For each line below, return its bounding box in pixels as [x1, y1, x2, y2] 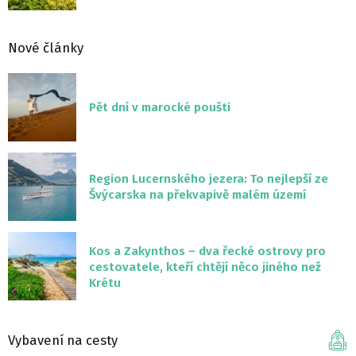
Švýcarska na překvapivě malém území [89, 188, 306, 203]
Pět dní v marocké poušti [89, 100, 230, 115]
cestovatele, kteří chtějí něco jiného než [89, 260, 321, 275]
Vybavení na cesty [8, 331, 118, 348]
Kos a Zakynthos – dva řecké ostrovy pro [89, 244, 326, 259]
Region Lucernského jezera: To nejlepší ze [89, 172, 328, 187]
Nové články [8, 40, 83, 56]
